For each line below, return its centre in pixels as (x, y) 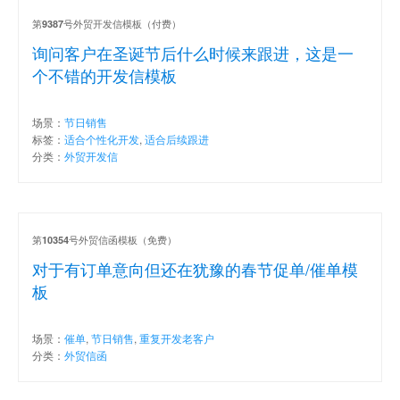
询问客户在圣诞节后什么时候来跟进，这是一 (193, 52)
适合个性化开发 (102, 138)
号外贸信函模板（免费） (123, 239)
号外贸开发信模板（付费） (122, 23)
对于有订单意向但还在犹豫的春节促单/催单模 (195, 268)
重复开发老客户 (177, 337)
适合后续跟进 (177, 138)
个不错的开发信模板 (104, 75)
